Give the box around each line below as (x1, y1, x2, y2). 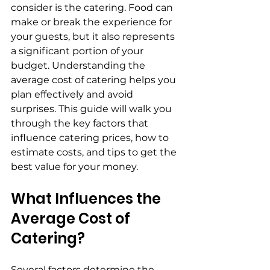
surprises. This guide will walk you (11, 103, 174, 115)
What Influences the (11, 189, 164, 209)
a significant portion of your (11, 45, 146, 57)
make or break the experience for (11, 16, 174, 28)
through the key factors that (11, 118, 151, 130)
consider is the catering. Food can (11, 2, 175, 14)
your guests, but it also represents (11, 31, 177, 43)
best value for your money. (11, 161, 138, 173)
